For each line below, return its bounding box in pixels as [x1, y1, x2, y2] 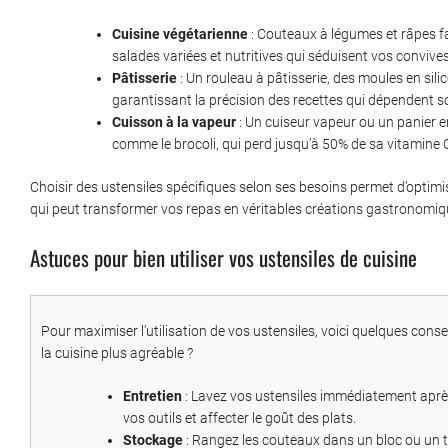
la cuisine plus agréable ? [41, 345, 193, 362]
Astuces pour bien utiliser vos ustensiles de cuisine [30, 242, 417, 274]
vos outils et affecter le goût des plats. [123, 410, 356, 427]
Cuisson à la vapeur [112, 114, 236, 131]
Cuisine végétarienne [112, 26, 248, 43]
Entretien [123, 388, 182, 405]
